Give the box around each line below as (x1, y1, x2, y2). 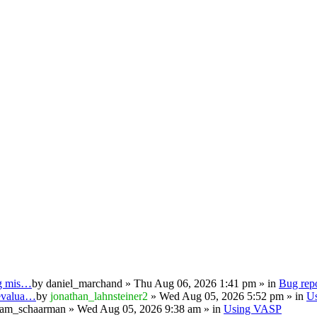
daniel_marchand (46, 277, 122, 289)
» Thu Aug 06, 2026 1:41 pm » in (122, 277, 279, 289)
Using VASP (224, 302, 282, 315)
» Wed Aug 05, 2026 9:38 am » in (66, 302, 224, 315)
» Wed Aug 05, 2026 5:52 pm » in (148, 289, 306, 302)
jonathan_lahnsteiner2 (50, 289, 148, 302)
